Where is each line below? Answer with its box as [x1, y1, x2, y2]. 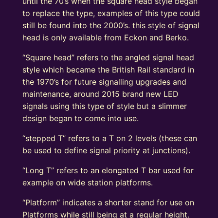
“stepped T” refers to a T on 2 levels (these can [22, 133, 198, 144]
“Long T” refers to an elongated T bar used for [22, 165, 194, 176]
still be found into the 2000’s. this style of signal [22, 20, 200, 31]
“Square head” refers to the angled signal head [22, 53, 195, 63]
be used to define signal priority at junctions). [22, 145, 191, 156]
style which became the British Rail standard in [22, 65, 195, 75]
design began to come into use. [22, 113, 139, 124]
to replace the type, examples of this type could [22, 8, 200, 18]
